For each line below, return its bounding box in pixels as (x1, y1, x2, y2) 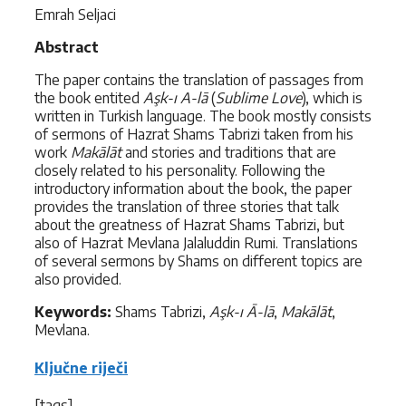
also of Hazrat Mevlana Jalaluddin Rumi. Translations (34, 234, 358, 253)
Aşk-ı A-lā (143, 89, 208, 108)
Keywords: (34, 303, 111, 322)
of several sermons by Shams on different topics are (34, 252, 362, 271)
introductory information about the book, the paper (34, 179, 352, 198)
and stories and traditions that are (121, 143, 336, 162)
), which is (302, 89, 362, 108)
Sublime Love (216, 89, 302, 108)
